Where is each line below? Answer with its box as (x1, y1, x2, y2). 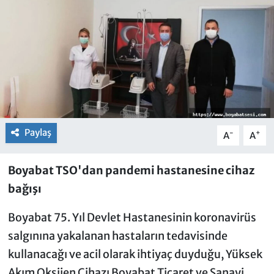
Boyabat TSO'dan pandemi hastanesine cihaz (7, 163, 254, 178)
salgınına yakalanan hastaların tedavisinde (7, 229, 228, 243)
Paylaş (24, 127, 51, 139)
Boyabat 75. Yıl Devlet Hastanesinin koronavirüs (7, 210, 256, 225)
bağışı (7, 182, 42, 196)
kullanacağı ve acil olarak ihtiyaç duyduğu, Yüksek (7, 247, 262, 262)
